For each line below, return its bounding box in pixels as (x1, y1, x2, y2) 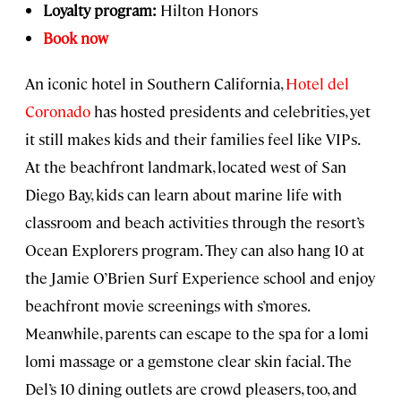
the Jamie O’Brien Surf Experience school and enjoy (25, 267, 375, 287)
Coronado (25, 100, 90, 121)
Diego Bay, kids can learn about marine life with (25, 183, 342, 204)
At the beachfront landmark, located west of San (25, 156, 346, 176)
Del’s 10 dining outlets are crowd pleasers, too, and (25, 378, 357, 398)
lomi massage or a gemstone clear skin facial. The (25, 350, 352, 371)
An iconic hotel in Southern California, (25, 73, 282, 93)
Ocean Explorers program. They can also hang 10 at (25, 239, 364, 260)
